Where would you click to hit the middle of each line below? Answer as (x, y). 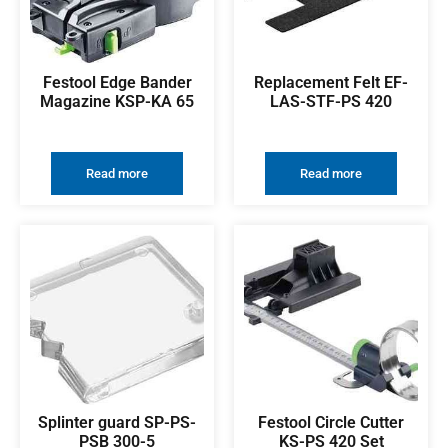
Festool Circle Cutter (331, 422)
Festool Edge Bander (117, 82)
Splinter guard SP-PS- (117, 422)
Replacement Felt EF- (331, 82)
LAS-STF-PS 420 (331, 101)
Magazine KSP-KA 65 (117, 101)
